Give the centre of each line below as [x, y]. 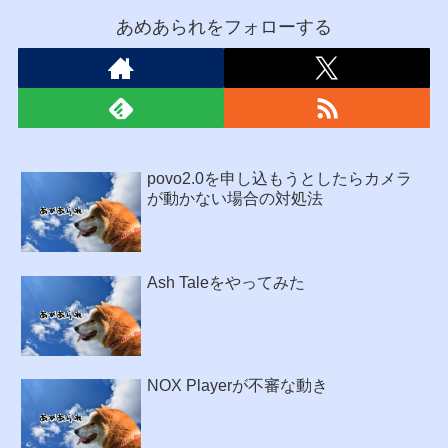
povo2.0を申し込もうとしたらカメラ [279, 179]
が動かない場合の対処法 [235, 199]
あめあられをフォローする [224, 26]
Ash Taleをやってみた [226, 282]
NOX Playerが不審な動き [237, 385]
